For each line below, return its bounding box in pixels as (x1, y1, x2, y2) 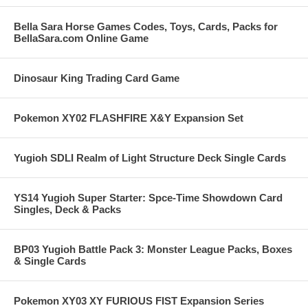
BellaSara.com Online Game (14, 32, 148, 45)
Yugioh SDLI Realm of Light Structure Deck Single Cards (14, 152, 286, 164)
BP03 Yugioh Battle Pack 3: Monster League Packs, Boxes (14, 243, 292, 256)
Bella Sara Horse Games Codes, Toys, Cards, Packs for (14, 21, 278, 33)
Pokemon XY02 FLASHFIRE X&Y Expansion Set (14, 112, 243, 124)
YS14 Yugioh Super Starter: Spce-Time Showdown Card (14, 192, 283, 204)
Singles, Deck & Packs (14, 203, 121, 216)
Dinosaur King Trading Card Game (14, 72, 179, 85)
